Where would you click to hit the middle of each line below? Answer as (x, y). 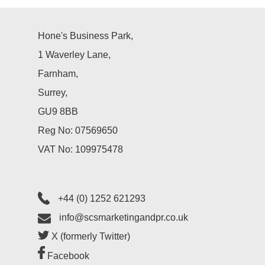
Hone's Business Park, (85, 36)
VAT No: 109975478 (80, 150)
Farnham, (58, 74)
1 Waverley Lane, (74, 55)
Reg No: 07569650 (78, 131)
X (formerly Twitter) (90, 237)
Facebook (67, 256)
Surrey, (53, 93)
